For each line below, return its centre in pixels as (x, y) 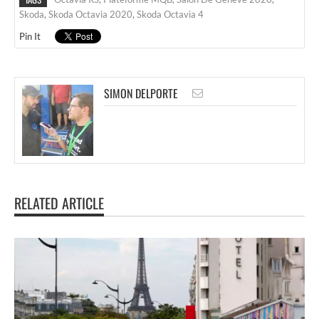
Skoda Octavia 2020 (90, 14)
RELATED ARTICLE (59, 203)
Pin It (30, 36)
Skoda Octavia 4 (170, 14)
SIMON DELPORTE (141, 93)
